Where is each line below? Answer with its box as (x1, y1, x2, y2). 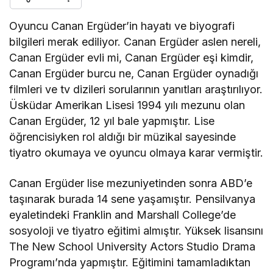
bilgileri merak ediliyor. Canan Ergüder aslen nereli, (9, 35, 261, 48)
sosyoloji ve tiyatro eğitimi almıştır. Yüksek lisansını (9, 224, 264, 237)
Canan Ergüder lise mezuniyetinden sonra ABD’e (9, 176, 253, 190)
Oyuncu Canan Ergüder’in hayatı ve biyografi (9, 19, 235, 32)
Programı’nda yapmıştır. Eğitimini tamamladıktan (9, 255, 251, 269)
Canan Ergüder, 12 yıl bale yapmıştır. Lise (9, 114, 215, 127)
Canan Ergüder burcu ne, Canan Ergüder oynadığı (9, 66, 259, 80)
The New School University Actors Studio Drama (9, 239, 256, 253)
